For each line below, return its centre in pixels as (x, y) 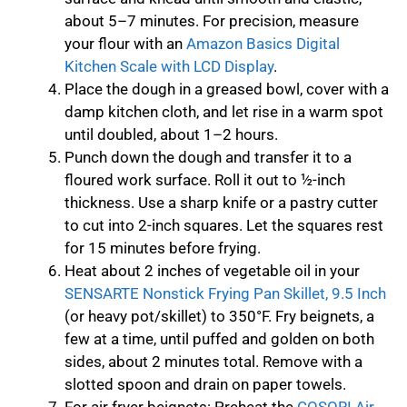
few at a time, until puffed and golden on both (219, 339)
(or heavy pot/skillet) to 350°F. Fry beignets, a (219, 317)
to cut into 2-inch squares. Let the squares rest (224, 226)
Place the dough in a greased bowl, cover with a (227, 89)
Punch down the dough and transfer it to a (208, 158)
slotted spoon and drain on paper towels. (205, 385)
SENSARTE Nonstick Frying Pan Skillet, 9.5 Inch (225, 294)
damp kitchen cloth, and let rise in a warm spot (224, 112)
